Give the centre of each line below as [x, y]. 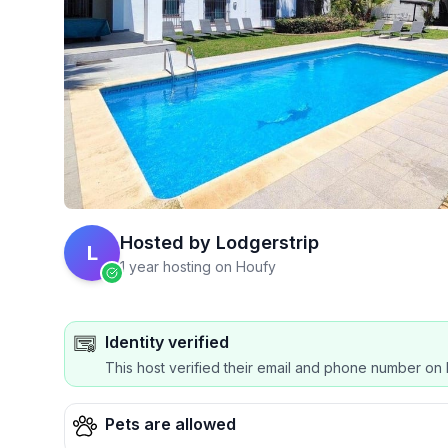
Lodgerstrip [267, 242]
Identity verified [167, 342]
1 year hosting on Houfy [198, 266]
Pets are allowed [170, 424]
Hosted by [165, 242]
